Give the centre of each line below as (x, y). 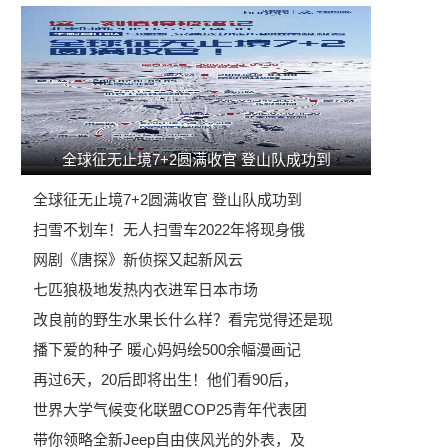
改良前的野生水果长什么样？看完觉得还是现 (183, 319)
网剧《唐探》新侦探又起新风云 (138, 259)
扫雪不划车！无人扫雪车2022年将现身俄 (169, 229)
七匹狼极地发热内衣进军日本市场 (145, 289)
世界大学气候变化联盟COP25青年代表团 (170, 409)
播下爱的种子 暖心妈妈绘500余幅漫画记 (167, 349)
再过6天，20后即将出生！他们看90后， (165, 379)
